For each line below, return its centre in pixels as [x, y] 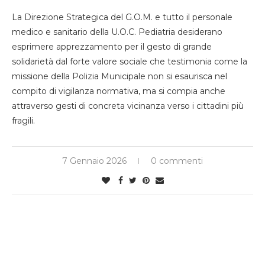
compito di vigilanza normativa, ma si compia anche [119, 91]
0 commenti [177, 161]
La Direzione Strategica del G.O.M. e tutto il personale [122, 17]
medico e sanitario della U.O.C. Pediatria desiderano [117, 32]
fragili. [23, 121]
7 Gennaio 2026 [94, 161]
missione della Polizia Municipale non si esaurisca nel [119, 76]
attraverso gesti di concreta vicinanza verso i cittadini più [128, 106]
